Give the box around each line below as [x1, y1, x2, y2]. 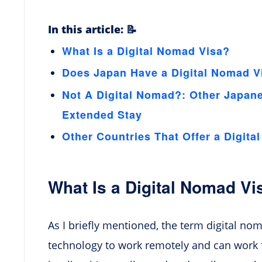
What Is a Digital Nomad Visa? [62, 43, 230, 59]
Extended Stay [62, 106, 142, 122]
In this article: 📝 [48, 22, 137, 36]
